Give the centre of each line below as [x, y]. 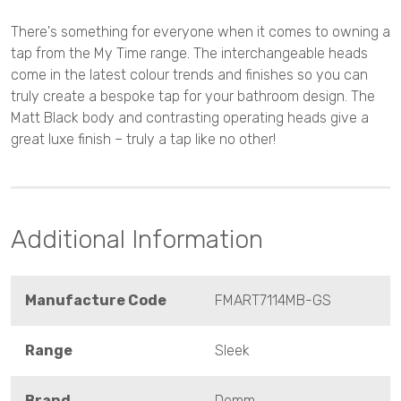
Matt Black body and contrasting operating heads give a [190, 118]
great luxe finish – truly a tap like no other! [143, 140]
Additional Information [137, 240]
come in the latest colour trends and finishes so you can [189, 75]
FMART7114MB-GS [273, 301]
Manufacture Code [96, 301]
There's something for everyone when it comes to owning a [200, 32]
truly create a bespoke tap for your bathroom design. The [193, 97]
